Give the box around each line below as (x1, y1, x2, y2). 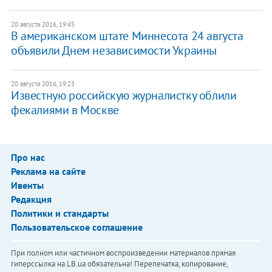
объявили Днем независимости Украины (10, 42, 217, 59)
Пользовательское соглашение (10, 221, 143, 234)
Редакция (10, 193, 52, 206)
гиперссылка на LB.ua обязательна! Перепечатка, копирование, (10, 259, 228, 270)
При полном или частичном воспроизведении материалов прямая (10, 248, 236, 259)
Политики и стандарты (10, 207, 109, 220)
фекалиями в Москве (10, 102, 119, 118)
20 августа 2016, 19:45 (10, 20, 75, 29)
